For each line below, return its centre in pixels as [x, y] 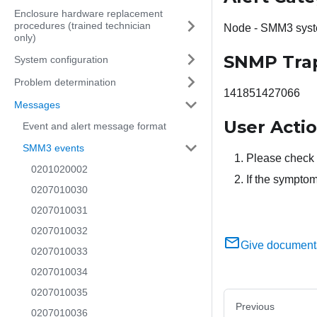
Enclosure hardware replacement [88, 13]
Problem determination [65, 82]
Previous [255, 307]
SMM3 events [53, 148]
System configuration [61, 59]
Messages [37, 104]
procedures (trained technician [82, 25]
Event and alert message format [94, 126]
